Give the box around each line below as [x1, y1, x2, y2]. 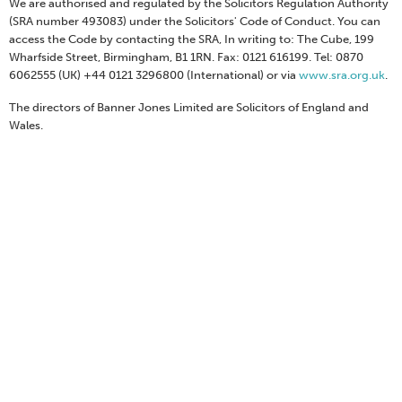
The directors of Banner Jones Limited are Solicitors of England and [9, 100, 369, 115]
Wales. [9, 118, 43, 133]
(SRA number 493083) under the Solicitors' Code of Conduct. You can [9, 14, 380, 29]
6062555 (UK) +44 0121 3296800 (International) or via [9, 68, 299, 83]
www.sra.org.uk [299, 68, 385, 83]
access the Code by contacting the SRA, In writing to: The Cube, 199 [9, 32, 374, 47]
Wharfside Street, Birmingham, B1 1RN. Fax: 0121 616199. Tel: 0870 [9, 50, 363, 65]
